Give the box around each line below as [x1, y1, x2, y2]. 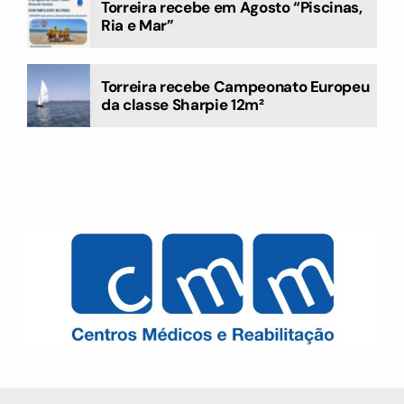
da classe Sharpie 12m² [101, 95, 264, 115]
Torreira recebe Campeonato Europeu [101, 77, 370, 97]
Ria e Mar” [101, 15, 174, 36]
